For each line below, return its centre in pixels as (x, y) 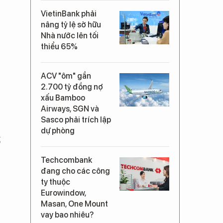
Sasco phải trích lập (76, 120)
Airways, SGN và (70, 109)
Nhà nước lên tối (70, 36)
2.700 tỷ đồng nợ (72, 87)
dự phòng (58, 131)
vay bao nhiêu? (67, 215)
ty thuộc (56, 182)
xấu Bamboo (63, 98)
